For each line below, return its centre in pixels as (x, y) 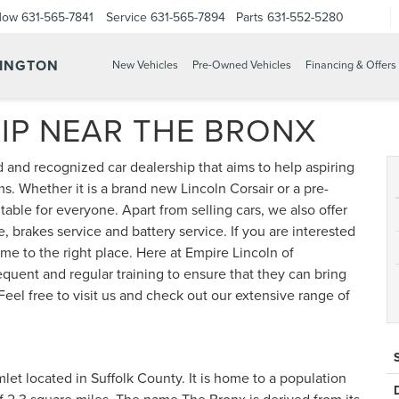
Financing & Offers (351, 65)
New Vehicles (145, 65)
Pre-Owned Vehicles (242, 65)
